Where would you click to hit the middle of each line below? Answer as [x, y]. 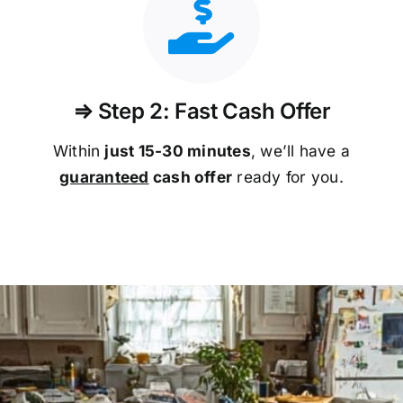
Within [79, 150]
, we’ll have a [300, 150]
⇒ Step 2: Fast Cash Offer [201, 111]
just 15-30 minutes [178, 150]
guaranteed [104, 176]
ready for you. [288, 176]
